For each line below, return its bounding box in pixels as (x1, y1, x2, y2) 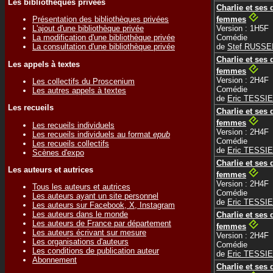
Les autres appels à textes (32, 85, 126, 95)
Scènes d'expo (32, 147, 84, 157)
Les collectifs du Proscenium (32, 76, 135, 86)
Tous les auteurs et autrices (32, 182, 130, 192)
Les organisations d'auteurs (32, 237, 129, 247)
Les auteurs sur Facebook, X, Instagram (32, 200, 175, 210)
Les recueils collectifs (32, 138, 109, 148)
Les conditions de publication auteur (32, 246, 159, 256)
